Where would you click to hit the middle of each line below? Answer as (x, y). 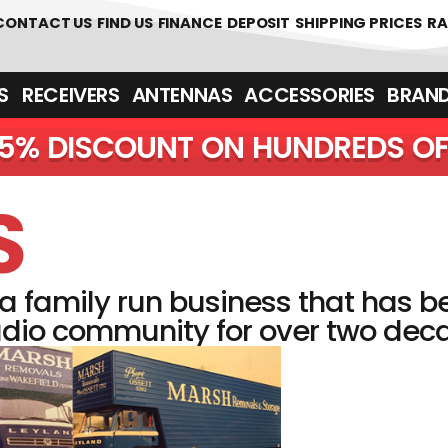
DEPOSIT (258, 22)
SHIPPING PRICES (358, 22)
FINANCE (189, 22)
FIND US (125, 22)
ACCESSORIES (309, 95)
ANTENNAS (182, 95)
